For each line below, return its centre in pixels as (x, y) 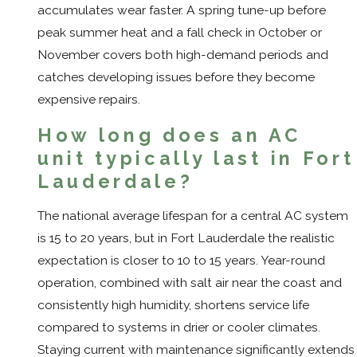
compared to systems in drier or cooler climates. (179, 328)
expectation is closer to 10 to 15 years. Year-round (181, 261)
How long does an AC (169, 135)
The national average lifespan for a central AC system (193, 216)
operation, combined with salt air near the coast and (190, 283)
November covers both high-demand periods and (183, 55)
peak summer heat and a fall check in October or (180, 33)
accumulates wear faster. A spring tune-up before (182, 10)
